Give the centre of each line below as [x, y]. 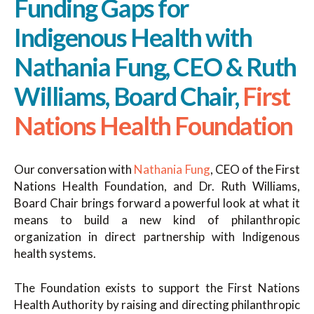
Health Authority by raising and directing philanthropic [157, 305]
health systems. [55, 253]
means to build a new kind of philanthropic [157, 219]
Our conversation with [74, 169]
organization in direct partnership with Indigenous [157, 236]
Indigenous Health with [133, 37]
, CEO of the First [255, 169]
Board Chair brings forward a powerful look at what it [157, 203]
